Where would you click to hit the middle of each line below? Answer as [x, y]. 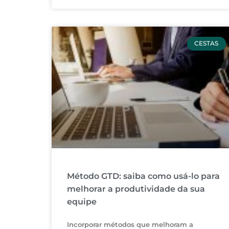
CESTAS [207, 43]
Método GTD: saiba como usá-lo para [143, 176]
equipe [82, 202]
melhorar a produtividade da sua [136, 189]
